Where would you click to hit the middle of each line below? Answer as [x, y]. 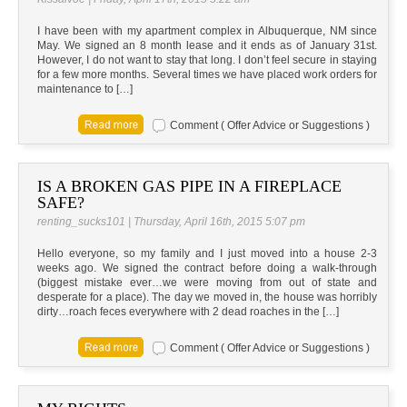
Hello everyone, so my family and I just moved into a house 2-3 [208, 254]
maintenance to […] [85, 89]
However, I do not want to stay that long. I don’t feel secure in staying [208, 60]
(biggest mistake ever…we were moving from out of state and [208, 283]
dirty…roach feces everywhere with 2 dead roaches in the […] [188, 312]
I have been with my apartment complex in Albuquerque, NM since [208, 31]
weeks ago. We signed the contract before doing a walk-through [208, 268]
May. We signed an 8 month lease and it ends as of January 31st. [208, 46]
